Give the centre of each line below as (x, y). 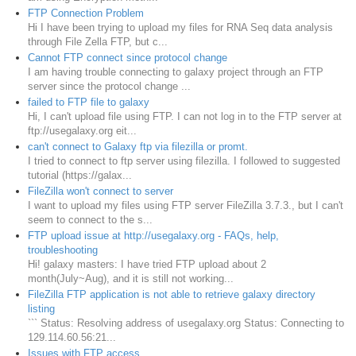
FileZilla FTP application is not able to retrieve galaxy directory (172, 295)
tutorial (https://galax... (80, 176)
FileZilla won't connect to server (101, 192)
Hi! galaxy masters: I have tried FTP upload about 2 (147, 265)
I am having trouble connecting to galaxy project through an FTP (176, 72)
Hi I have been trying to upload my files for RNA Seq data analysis (180, 28)
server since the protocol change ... (109, 87)
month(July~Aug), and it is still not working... (131, 279)
